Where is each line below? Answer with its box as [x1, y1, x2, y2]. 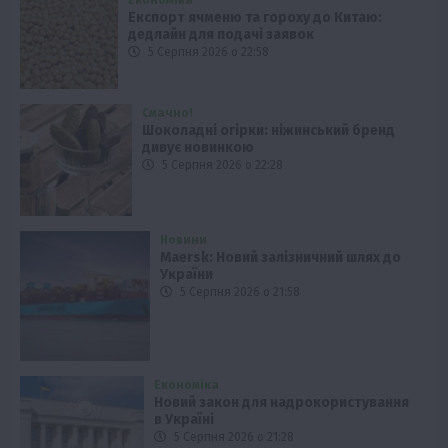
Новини [160, 233, 208, 248]
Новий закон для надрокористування [154, 394, 410, 412]
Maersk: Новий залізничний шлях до [160, 249, 402, 267]
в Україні [154, 411, 215, 429]
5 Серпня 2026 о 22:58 [145, 44, 270, 59]
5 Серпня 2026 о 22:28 [159, 157, 284, 172]
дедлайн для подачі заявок [128, 25, 315, 43]
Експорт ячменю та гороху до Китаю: [128, 8, 383, 26]
